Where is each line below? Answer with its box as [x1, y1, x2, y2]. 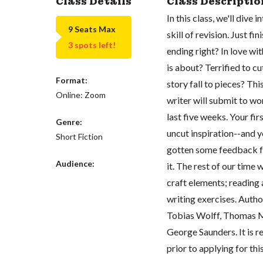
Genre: [56, 116, 83, 127]
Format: [56, 75, 88, 85]
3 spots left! [68, 40, 116, 50]
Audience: [56, 158, 95, 168]
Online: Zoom [56, 89, 106, 100]
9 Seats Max [68, 23, 116, 34]
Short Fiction [56, 131, 103, 141]
